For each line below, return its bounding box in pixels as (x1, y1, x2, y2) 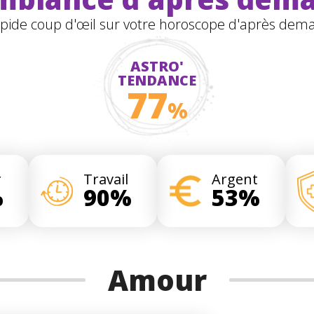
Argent (211, 170, 258, 189)
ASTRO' (130, 57, 184, 76)
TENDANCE (118, 71, 196, 90)
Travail (83, 170, 128, 189)
